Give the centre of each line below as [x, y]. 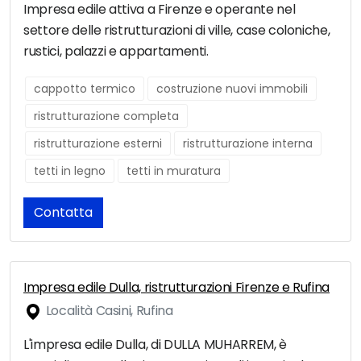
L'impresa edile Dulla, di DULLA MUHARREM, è [155, 345]
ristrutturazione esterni [98, 144]
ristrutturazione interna [248, 144]
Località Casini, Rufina [108, 311]
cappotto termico [85, 89]
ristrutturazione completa [106, 116]
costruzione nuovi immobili [232, 89]
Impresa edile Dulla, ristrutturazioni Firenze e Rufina [177, 288]
